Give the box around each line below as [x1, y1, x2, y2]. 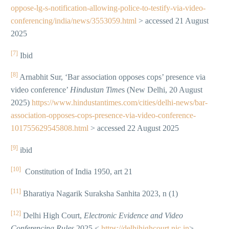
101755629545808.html [11, 124, 88, 133]
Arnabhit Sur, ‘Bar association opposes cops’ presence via [18, 73, 205, 82]
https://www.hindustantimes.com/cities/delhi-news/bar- [32, 98, 208, 107]
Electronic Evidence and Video [84, 211, 183, 220]
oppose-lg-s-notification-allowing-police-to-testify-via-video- [11, 4, 205, 13]
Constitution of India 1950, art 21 [21, 167, 132, 176]
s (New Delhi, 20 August [122, 85, 202, 95]
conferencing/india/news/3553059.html [11, 16, 136, 26]
